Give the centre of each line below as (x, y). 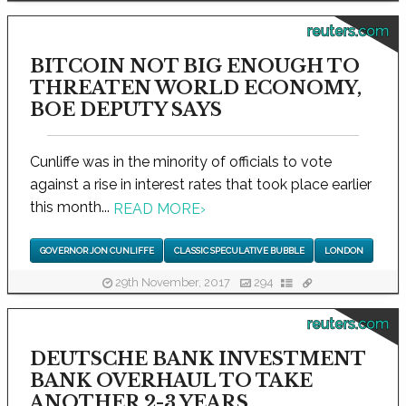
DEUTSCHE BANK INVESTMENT (198, 359)
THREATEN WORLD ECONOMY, (196, 88)
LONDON (343, 250)
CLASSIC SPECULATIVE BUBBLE (239, 250)
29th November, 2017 (172, 282)
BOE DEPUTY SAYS (126, 110)
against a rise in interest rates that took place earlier (201, 185)
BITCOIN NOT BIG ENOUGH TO (195, 67)
